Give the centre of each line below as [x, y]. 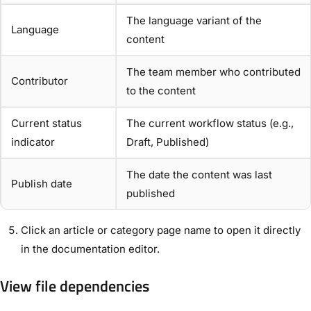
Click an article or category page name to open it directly [161, 230]
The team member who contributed [213, 72]
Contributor [40, 81]
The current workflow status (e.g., [210, 124]
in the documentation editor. [90, 249]
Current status [47, 124]
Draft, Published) [168, 142]
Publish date [42, 184]
